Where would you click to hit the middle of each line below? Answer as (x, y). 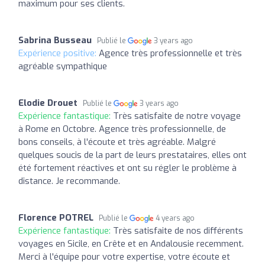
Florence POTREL (56, 217)
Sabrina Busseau (55, 40)
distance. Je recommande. (69, 181)
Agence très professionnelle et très (170, 53)
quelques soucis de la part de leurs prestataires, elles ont (132, 155)
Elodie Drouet (48, 103)
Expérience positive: (59, 53)
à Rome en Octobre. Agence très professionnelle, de (122, 129)
